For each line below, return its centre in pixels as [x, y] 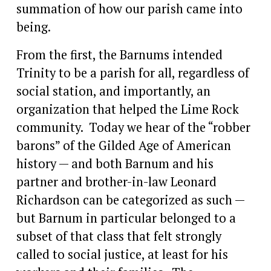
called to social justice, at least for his [122, 254]
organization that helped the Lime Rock [127, 109]
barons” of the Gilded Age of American [123, 145]
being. [33, 27]
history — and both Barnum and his [115, 163]
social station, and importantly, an [113, 91]
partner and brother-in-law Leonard [116, 181]
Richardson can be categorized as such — [130, 200]
